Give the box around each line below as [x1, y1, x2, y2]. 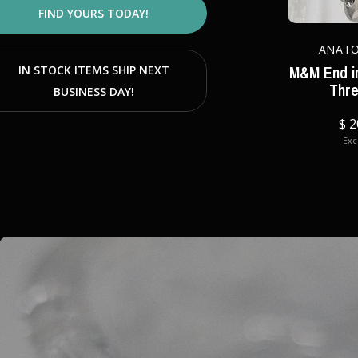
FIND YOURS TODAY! [38, 6, 149, 21]
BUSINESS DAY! [53, 84, 134, 99]
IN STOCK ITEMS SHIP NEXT [18, 62, 169, 78]
